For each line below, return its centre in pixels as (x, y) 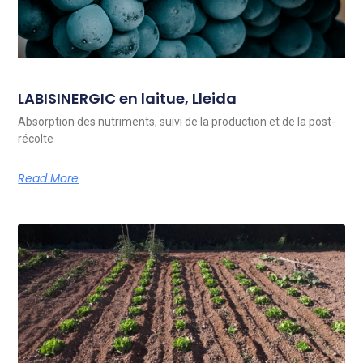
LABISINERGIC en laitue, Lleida (128, 99)
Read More (49, 179)
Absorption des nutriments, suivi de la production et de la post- (177, 122)
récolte (36, 139)
